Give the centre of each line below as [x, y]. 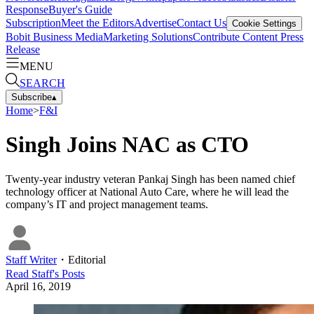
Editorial [87, 259]
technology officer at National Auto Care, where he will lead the [147, 191]
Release [23, 49]
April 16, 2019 [38, 286]
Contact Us [202, 22]
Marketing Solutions [148, 36]
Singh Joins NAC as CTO [127, 145]
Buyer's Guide [80, 9]
